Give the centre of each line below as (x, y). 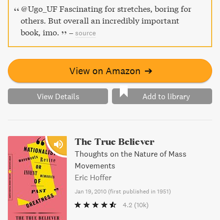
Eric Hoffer (93, 177)
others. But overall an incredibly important (100, 20)
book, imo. (40, 32)
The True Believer (115, 141)
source (85, 33)
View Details (58, 96)
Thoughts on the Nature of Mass (131, 154)
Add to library (166, 96)
